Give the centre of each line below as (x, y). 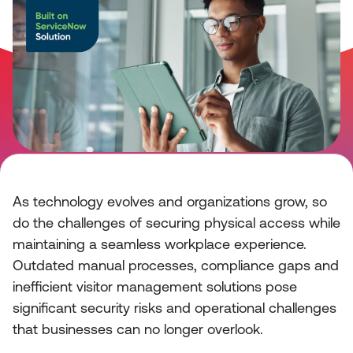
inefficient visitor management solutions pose (155, 287)
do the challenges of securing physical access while (176, 223)
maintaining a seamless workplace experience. (160, 244)
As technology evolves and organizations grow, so (170, 202)
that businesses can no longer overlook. (138, 329)
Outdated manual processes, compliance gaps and (176, 266)
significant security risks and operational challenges (175, 308)
